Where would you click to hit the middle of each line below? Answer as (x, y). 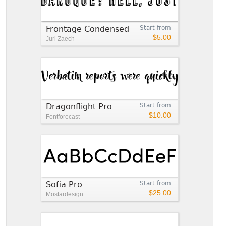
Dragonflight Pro (79, 106)
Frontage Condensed (88, 29)
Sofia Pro (64, 184)
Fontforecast (63, 116)
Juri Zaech (60, 39)
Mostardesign (65, 194)
